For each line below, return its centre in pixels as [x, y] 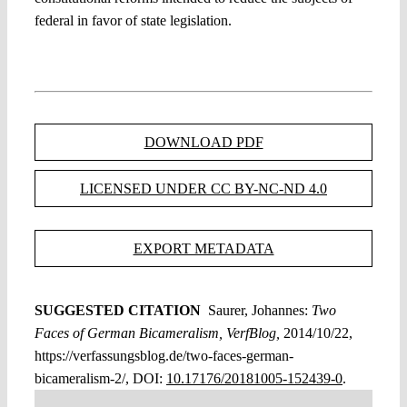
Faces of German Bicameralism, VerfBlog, [157, 333]
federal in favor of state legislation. [133, 20]
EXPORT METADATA [203, 248]
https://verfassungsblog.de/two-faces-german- [164, 355]
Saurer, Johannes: [256, 310]
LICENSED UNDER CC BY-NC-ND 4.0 [203, 188]
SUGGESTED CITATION [119, 310]
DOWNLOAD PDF [203, 142]
